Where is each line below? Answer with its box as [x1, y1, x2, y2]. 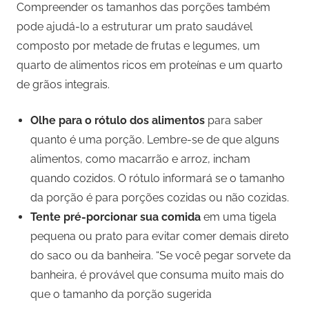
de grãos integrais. [17, 77, 110, 91]
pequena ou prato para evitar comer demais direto [30, 229, 289, 243]
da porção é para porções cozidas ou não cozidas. [30, 190, 292, 204]
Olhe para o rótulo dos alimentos [30, 113, 205, 127]
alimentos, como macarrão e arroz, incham [30, 152, 250, 166]
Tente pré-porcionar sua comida [30, 210, 201, 223]
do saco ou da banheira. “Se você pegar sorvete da [30, 248, 291, 262]
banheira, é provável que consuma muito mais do [30, 268, 284, 281]
